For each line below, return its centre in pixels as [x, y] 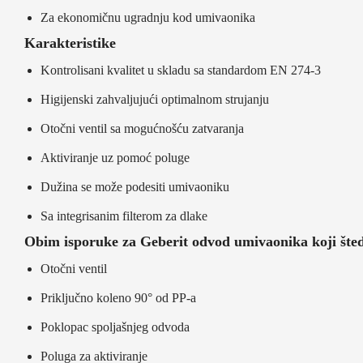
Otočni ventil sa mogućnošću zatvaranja [142, 129]
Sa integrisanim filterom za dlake [124, 216]
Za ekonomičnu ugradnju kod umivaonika [148, 18]
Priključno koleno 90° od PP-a [118, 297]
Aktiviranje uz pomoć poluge [115, 157]
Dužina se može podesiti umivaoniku [135, 186]
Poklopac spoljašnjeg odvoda [115, 327]
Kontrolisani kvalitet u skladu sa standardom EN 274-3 [181, 70]
